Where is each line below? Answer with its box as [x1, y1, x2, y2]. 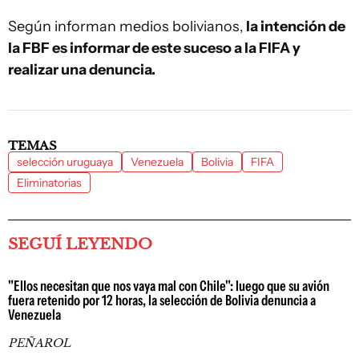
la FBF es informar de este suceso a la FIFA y [8, 39, 301, 57]
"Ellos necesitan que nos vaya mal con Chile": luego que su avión [8, 277, 329, 295]
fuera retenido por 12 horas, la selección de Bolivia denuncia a [8, 292, 316, 309]
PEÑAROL [8, 336, 71, 350]
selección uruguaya [17, 155, 113, 169]
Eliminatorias [17, 175, 82, 190]
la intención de [244, 18, 345, 35]
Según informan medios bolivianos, [8, 18, 244, 35]
